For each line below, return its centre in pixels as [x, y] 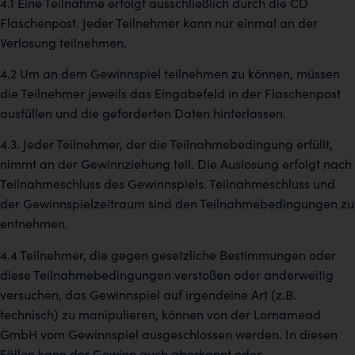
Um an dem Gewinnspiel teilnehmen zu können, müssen [180, 73]
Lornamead [287, 314]
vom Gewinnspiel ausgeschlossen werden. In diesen [189, 334]
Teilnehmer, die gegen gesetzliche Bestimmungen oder [178, 254]
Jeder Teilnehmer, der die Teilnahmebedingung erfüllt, [178, 144]
